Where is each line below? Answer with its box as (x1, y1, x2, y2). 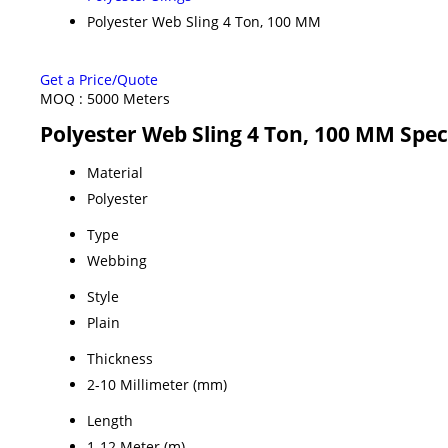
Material (87, 162, 143, 182)
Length (87, 410, 133, 430)
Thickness (87, 348, 153, 368)
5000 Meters (87, 88, 170, 108)
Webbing (87, 250, 147, 270)
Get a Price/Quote (40, 69, 158, 89)
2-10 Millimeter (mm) (87, 374, 227, 394)
